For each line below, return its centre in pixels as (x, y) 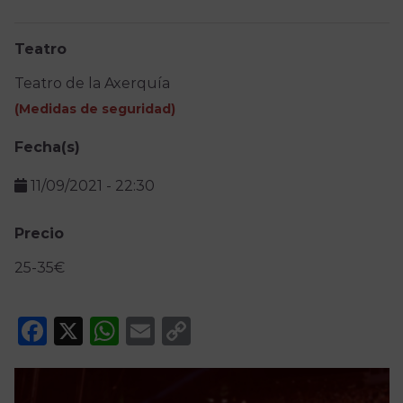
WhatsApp (194, 331)
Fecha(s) (47, 148)
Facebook (116, 331)
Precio (39, 234)
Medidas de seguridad (94, 109)
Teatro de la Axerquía (92, 84)
